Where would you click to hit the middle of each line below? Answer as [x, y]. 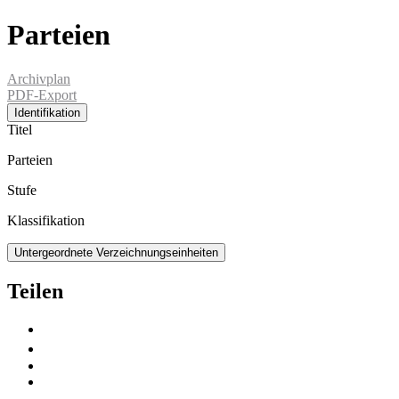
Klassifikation [46, 220]
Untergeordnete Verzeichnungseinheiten [116, 252]
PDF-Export [42, 94]
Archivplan [39, 78]
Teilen [35, 291]
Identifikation [47, 112]
